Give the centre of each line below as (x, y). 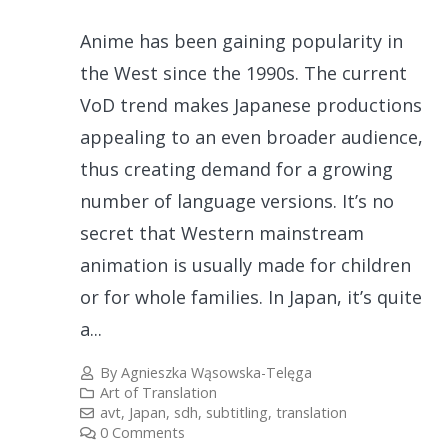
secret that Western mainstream (222, 232)
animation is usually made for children (245, 264)
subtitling (237, 413)
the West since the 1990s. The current (243, 72)
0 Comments (143, 433)
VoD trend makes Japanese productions (251, 104)
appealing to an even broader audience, (251, 136)
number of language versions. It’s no (237, 200)
